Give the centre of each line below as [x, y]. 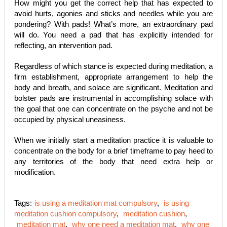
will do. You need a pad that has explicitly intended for [113, 35]
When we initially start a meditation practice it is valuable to [113, 140]
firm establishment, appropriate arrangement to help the [113, 77]
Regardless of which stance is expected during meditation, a [113, 66]
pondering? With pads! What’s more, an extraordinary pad [113, 24]
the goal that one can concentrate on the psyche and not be [113, 109]
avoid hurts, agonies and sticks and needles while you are [113, 13]
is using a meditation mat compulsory [96, 203]
